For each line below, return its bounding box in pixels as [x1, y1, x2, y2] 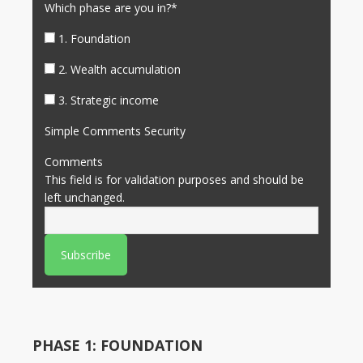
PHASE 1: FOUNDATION [32, 335, 203, 355]
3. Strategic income [58, 92, 159, 108]
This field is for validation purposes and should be [45, 172, 304, 187]
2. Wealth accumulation [58, 62, 181, 77]
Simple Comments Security [45, 123, 186, 139]
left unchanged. [45, 190, 125, 205]
